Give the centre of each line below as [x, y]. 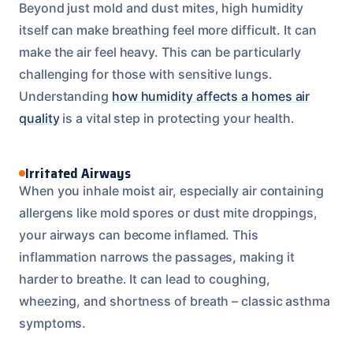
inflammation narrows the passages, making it [157, 256]
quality [39, 118]
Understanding [65, 96]
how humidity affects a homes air [211, 96]
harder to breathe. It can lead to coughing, [145, 279]
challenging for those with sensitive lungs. [146, 74]
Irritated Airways [78, 173]
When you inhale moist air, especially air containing [171, 190]
